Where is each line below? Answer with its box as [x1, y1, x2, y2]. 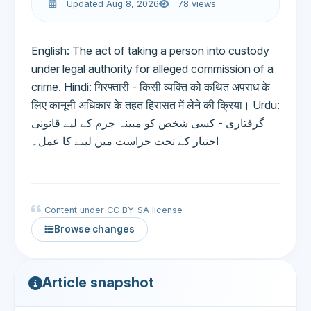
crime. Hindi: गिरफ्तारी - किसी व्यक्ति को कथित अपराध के [31, 80, 270, 94]
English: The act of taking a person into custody [31, 44, 269, 58]
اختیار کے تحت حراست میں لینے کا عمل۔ [31, 134, 219, 148]
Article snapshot [42, 274, 154, 291]
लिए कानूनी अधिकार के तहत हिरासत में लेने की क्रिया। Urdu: [31, 98, 280, 112]
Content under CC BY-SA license [44, 205, 183, 215]
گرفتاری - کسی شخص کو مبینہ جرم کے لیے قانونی [31, 116, 264, 130]
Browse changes [54, 224, 135, 235]
